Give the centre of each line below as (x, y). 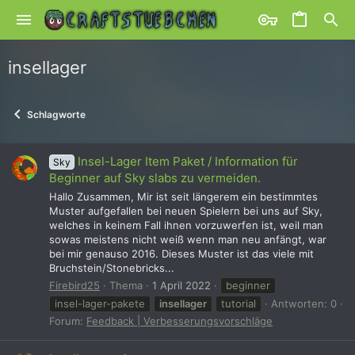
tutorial (239, 303)
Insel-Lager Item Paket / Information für (188, 162)
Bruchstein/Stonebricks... (112, 267)
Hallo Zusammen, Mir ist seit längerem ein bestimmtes (183, 196)
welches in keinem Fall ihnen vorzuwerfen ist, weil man (186, 225)
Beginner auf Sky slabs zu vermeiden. (155, 178)
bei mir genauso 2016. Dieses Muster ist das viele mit (181, 253)
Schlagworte (56, 114)
